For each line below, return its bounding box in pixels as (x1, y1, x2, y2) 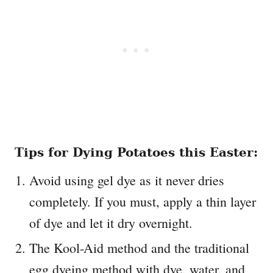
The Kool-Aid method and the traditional (29, 239, 249, 257)
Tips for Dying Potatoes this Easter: (15, 145, 258, 160)
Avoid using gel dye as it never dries (29, 171, 224, 190)
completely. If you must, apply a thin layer (29, 193, 256, 211)
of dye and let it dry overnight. (29, 214, 193, 232)
